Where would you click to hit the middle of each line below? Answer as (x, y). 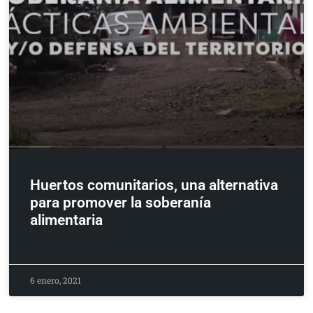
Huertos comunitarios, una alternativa (154, 185)
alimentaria (67, 220)
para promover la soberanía (121, 203)
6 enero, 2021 (56, 281)
